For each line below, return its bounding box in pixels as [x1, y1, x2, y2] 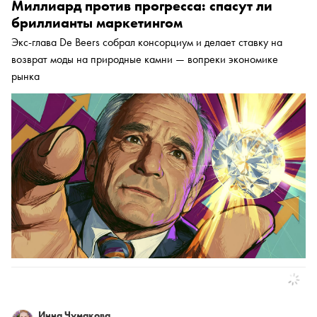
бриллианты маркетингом [11, 13, 183, 33]
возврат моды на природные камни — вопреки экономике [11, 52, 278, 67]
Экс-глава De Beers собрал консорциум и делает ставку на [11, 35, 282, 50]
